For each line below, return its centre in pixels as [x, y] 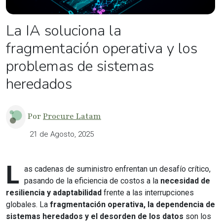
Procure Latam [72, 116]
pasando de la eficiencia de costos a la [92, 181]
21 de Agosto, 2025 [62, 134]
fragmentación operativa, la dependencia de [132, 204]
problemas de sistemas [80, 66]
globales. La [28, 204]
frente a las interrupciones [148, 192]
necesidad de [185, 181]
